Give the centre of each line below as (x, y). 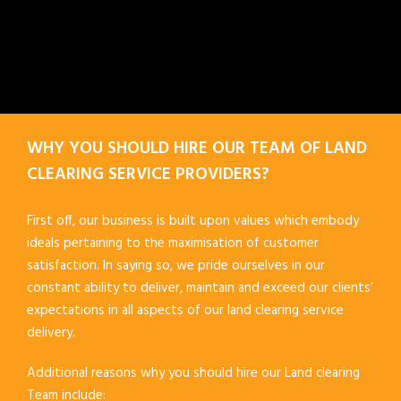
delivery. (51, 333)
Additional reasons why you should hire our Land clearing (193, 373)
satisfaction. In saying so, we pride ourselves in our (176, 265)
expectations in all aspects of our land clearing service (185, 310)
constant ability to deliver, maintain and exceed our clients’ (200, 288)
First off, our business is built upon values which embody (193, 221)
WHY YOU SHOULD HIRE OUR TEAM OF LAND (197, 148)
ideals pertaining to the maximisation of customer (173, 243)
